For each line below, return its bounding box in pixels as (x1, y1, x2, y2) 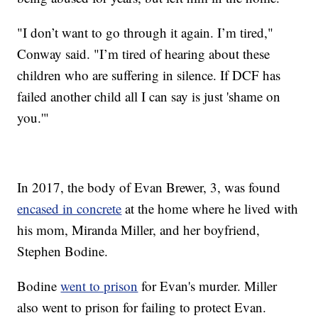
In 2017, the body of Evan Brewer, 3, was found (17, 177, 281, 196)
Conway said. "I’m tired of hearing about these (17, 44, 270, 62)
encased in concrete (17, 199, 122, 217)
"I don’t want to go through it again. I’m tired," (17, 23, 274, 41)
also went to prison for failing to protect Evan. (17, 297, 267, 316)
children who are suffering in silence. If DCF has (17, 65, 281, 84)
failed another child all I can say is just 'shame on (17, 87, 281, 105)
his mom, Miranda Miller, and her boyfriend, (17, 220, 261, 238)
